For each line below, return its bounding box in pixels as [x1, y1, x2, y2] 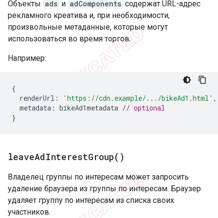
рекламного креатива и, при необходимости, [8, 10, 170, 20]
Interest [45, 150, 88, 163]
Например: [8, 53, 46, 63]
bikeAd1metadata [59, 103, 118, 112]
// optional [122, 103, 165, 112]
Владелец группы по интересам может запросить [8, 172, 189, 182]
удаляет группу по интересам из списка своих [8, 195, 174, 205]
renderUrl [19, 93, 54, 103]
